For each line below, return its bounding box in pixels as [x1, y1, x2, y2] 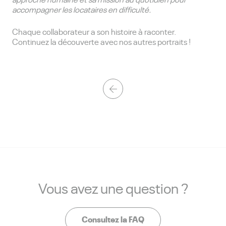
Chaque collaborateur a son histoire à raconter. [12, 26, 176, 37]
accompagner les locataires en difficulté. [12, 4, 151, 15]
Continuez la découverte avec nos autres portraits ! [12, 36, 191, 47]
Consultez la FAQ [82, 213, 144, 225]
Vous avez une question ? [38, 178, 188, 198]
